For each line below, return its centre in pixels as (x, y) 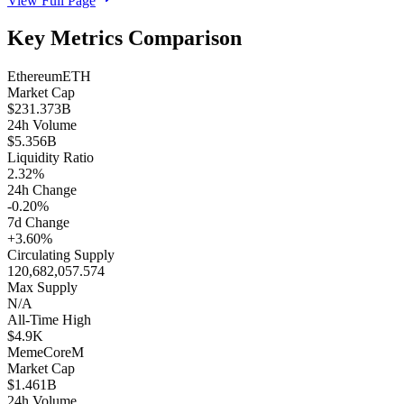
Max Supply (42, 288)
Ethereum (35, 77)
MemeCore (39, 353)
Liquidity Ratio (50, 158)
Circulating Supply (61, 255)
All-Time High (49, 320)
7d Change (38, 223)
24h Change (42, 190)
